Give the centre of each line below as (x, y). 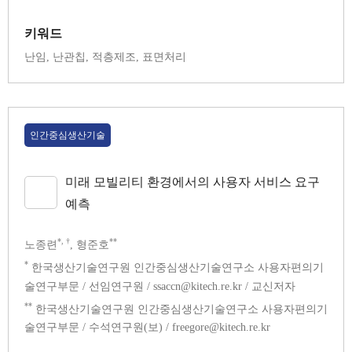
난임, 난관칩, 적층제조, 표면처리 (105, 57)
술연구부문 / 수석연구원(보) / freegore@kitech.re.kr (147, 328)
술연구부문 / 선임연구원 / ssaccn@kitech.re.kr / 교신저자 (160, 286)
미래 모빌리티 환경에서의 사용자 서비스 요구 (192, 181)
